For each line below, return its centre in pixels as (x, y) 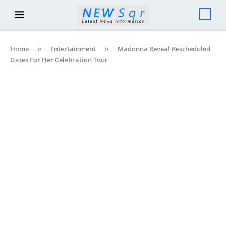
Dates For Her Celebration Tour (59, 59)
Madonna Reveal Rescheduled (164, 49)
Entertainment (73, 49)
